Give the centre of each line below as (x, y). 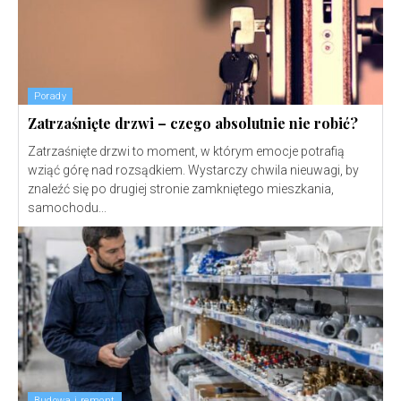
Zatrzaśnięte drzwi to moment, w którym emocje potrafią (186, 152)
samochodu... (67, 208)
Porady (50, 97)
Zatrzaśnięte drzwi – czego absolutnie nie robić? (193, 124)
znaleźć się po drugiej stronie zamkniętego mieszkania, (181, 189)
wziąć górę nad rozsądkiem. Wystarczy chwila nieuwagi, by (193, 171)
